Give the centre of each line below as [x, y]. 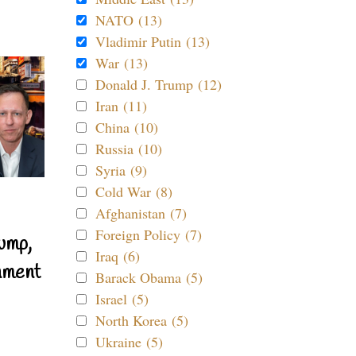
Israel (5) [122, 299]
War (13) [122, 63]
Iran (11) [121, 106]
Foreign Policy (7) [149, 234]
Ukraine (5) [129, 342]
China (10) [127, 127]
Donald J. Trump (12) [159, 84]
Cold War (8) [134, 192]
